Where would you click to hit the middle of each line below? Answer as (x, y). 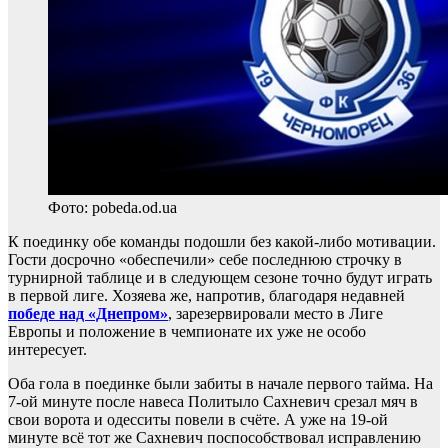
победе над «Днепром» (88, 313)
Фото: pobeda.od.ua (112, 207)
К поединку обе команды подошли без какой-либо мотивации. (222, 241)
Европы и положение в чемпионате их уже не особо (187, 331)
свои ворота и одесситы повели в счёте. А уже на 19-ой (198, 419)
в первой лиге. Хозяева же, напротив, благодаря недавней (206, 295)
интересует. (47, 349)
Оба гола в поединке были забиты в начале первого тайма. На (220, 383)
